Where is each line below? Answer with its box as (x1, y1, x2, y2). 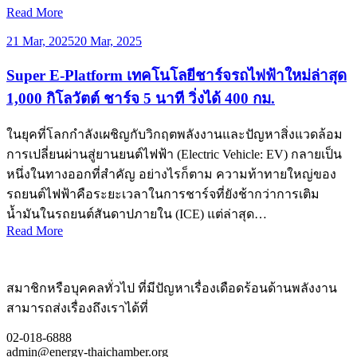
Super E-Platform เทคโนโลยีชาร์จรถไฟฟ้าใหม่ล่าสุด (6, 66, 347, 84)
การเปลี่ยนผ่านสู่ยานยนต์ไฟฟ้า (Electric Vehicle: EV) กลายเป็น (6, 147, 342, 162)
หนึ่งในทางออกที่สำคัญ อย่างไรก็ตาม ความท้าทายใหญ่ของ (6, 167, 336, 182)
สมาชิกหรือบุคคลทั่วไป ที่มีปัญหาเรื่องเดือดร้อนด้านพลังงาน (6, 281, 337, 296)
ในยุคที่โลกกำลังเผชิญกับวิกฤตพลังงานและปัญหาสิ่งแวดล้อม (6, 127, 343, 142)
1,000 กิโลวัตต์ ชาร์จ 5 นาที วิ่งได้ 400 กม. (6, 89, 275, 107)
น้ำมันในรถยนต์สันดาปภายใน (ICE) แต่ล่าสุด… (6, 207, 267, 222)
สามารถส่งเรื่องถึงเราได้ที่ (6, 301, 148, 316)
